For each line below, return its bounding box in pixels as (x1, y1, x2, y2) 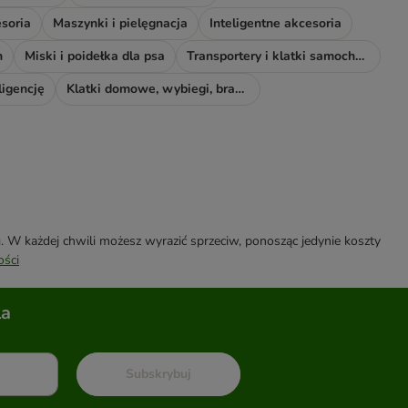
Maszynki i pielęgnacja (53, 15, 188, 33)
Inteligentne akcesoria (209, 15, 342, 33)
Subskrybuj (125, 365, 191, 383)
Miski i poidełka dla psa (25, 47, 165, 66)
